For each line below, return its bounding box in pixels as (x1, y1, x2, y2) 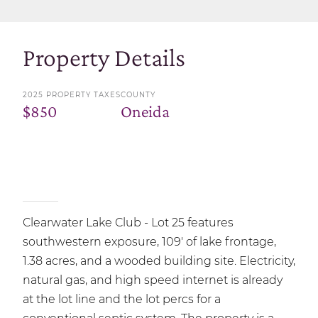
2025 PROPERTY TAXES (23, 89, 121, 99)
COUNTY (121, 89, 155, 99)
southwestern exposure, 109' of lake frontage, (23, 234, 276, 248)
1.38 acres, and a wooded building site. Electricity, (23, 253, 295, 268)
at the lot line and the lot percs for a (23, 292, 221, 306)
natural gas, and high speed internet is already (23, 273, 283, 287)
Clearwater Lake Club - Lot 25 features (23, 215, 234, 229)
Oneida (121, 101, 170, 121)
